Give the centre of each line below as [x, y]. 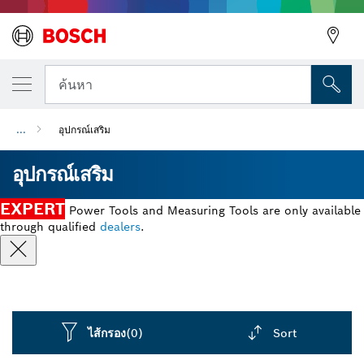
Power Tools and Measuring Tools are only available [213, 210]
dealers [120, 227]
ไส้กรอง [107, 333]
